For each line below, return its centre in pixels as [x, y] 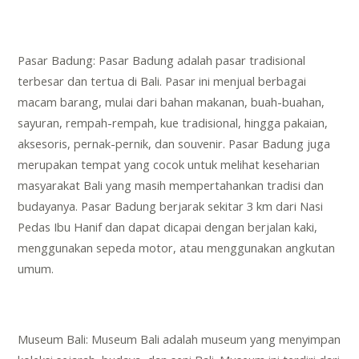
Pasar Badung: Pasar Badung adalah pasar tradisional [162, 61]
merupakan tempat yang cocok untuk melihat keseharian [169, 165]
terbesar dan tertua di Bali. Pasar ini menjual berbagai [162, 81]
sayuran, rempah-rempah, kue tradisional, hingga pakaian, [173, 123]
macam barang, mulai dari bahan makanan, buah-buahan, [171, 102]
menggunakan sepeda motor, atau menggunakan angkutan [177, 248]
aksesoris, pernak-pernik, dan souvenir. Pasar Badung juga [174, 144]
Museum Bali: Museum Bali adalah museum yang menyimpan [179, 339]
